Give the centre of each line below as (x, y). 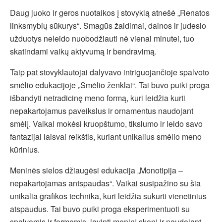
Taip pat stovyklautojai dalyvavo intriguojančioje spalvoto (110, 72)
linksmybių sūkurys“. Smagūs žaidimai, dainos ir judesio (108, 25)
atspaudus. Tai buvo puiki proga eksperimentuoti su (100, 209)
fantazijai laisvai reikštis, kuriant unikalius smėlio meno (106, 136)
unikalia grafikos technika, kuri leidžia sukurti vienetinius (108, 196)
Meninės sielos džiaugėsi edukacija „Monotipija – (96, 170)
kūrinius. (25, 149)
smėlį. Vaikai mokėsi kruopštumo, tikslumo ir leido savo (106, 123)
